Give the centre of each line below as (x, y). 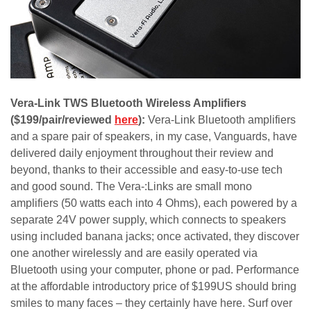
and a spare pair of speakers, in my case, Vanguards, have (154, 137)
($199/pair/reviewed (62, 120)
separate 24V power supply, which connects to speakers (148, 220)
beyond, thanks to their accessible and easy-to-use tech (146, 170)
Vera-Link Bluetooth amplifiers (222, 120)
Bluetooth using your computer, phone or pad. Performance (155, 270)
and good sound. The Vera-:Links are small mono (131, 187)
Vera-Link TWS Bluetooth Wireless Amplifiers (128, 103)
